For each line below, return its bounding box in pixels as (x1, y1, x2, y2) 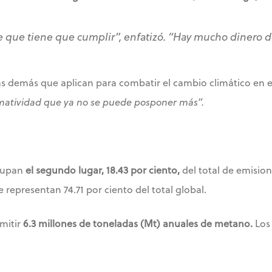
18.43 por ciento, (106, 163, 180, 177)
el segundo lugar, (25, 163, 104, 177)
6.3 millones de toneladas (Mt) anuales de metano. (23, 216, 253, 231)
